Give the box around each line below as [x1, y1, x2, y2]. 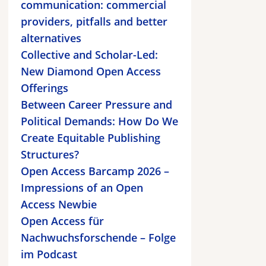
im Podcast [21, 247, 77, 261]
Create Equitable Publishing [21, 131, 160, 145]
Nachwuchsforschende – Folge [21, 230, 176, 245]
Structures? [21, 147, 79, 161]
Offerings [21, 81, 68, 95]
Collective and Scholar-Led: [21, 47, 158, 62]
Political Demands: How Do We [21, 114, 178, 128]
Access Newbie [21, 197, 97, 211]
